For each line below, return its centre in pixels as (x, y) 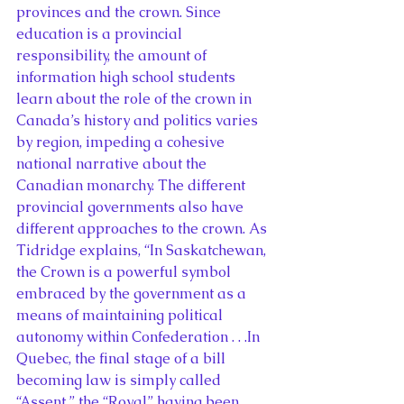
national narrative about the (113, 163)
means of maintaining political (121, 315)
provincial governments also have (132, 207)
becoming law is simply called (120, 380)
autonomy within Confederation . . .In (140, 336)
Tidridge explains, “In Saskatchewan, (143, 250)
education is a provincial (101, 33)
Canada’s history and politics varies (139, 120)
